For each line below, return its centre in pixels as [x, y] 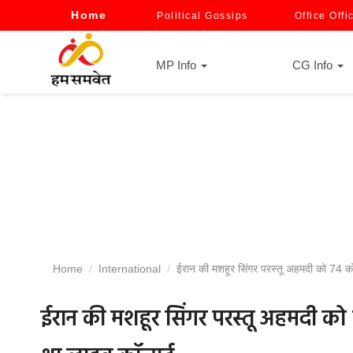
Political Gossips [203, 16]
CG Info [314, 65]
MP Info [178, 65]
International [130, 269]
